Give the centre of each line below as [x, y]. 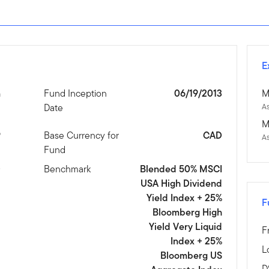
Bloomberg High [187, 213]
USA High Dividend [181, 184]
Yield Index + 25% [184, 198]
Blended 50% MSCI [181, 169]
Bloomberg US [191, 256]
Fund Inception [76, 94]
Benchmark [68, 169]
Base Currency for [82, 136]
